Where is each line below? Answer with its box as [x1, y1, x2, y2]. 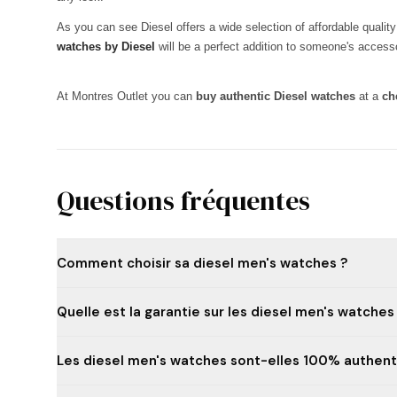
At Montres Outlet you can [57, 90, 196, 103]
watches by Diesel [57, 40, 155, 53]
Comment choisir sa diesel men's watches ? [57, 254, 347, 272]
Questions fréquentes [57, 183, 310, 219]
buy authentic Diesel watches [196, 90, 359, 103]
